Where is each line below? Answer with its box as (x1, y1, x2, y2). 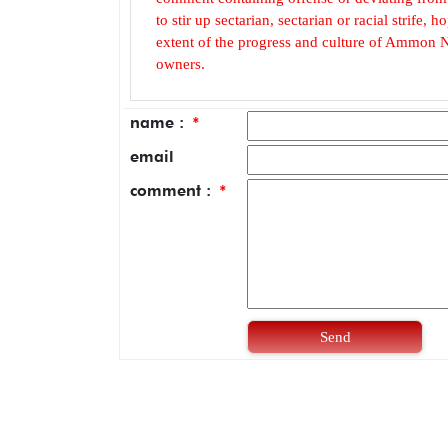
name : (130, 112, 189, 132)
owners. (156, 55, 205, 72)
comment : (130, 180, 216, 200)
